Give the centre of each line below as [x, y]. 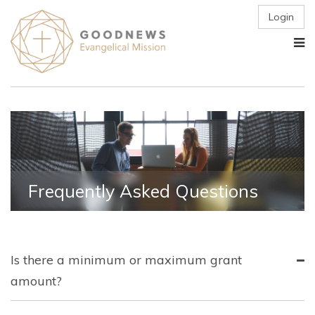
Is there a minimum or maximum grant [126, 260]
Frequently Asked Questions [143, 191]
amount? [36, 281]
